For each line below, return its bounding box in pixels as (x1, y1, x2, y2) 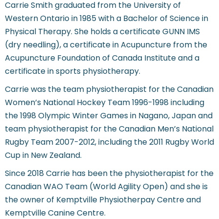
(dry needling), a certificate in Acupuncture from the (5, 39, 207, 51)
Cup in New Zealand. (5, 150, 82, 161)
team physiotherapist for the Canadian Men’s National (5, 123, 214, 135)
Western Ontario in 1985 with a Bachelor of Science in (5, 13, 208, 24)
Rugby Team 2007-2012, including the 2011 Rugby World (5, 136, 214, 148)
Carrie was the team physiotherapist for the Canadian (5, 84, 214, 95)
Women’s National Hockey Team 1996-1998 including (5, 97, 204, 109)
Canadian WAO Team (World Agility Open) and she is (5, 181, 208, 193)
